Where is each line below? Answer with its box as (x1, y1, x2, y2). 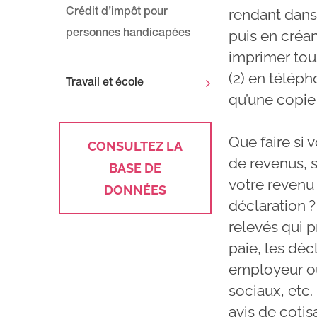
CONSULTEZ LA (88, 138, 183, 154)
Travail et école (66, 77, 144, 89)
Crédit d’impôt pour (66, 6, 168, 18)
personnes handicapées (66, 28, 190, 40)
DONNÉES (104, 182, 167, 197)
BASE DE (109, 160, 162, 175)
